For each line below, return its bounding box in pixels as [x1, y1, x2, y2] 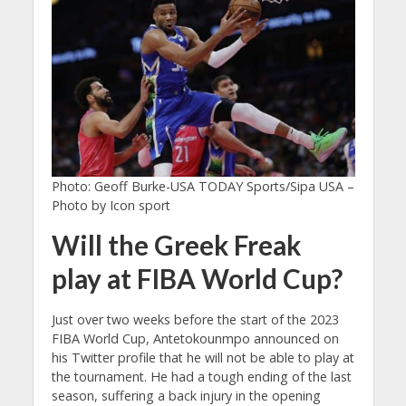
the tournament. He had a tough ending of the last [51, 367, 352, 385]
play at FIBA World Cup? [51, 262, 343, 295]
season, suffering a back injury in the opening [51, 386, 321, 404]
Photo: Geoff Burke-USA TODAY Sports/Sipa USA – [51, 178, 354, 196]
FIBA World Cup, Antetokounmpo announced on [51, 329, 339, 347]
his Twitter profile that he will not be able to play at [51, 348, 354, 366]
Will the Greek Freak [51, 228, 301, 261]
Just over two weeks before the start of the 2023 [51, 310, 339, 328]
